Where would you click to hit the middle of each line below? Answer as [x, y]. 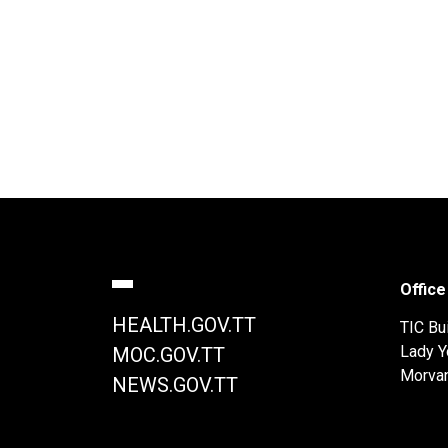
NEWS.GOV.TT [175, 385]
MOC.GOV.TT [168, 355]
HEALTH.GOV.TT [184, 325]
